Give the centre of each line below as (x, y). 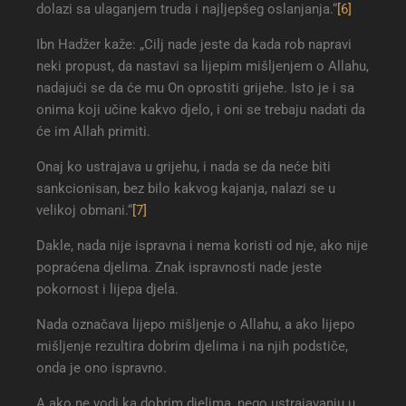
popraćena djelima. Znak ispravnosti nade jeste (179, 268)
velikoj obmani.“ (84, 211)
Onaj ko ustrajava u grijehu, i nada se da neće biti (184, 167)
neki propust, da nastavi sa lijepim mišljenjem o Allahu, (203, 67)
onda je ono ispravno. (101, 368)
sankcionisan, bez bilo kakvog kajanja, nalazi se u (186, 189)
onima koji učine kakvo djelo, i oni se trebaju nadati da (201, 110)
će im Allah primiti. (93, 132)
